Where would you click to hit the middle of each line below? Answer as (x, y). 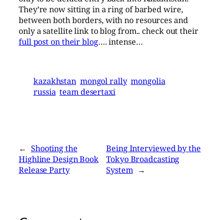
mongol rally (103, 81)
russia (45, 92)
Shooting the (54, 148)
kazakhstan (55, 81)
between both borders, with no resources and (103, 20)
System (120, 170)
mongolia (148, 81)
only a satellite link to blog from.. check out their (109, 31)
